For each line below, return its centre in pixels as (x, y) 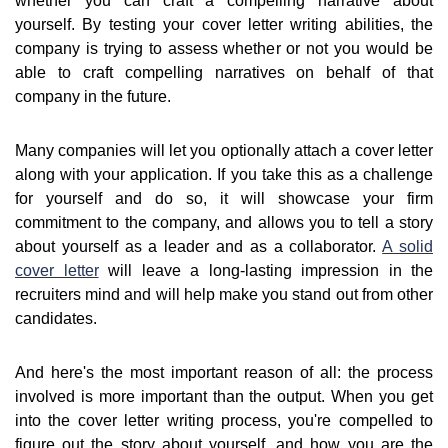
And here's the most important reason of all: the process (224, 373)
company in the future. (93, 97)
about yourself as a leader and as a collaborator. (199, 247)
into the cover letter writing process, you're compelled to (224, 421)
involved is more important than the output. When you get (224, 397)
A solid (408, 247)
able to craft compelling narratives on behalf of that (224, 73)
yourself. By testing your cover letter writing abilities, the (224, 25)
